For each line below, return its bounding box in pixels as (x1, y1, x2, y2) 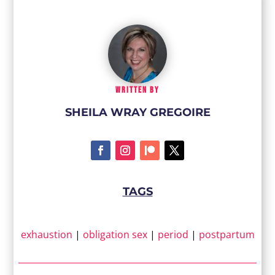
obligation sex (82, 228, 147, 242)
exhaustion (20, 228, 72, 242)
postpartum (198, 228, 255, 242)
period (157, 228, 188, 242)
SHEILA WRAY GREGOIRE (64, 106, 211, 120)
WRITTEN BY (115, 85, 160, 96)
